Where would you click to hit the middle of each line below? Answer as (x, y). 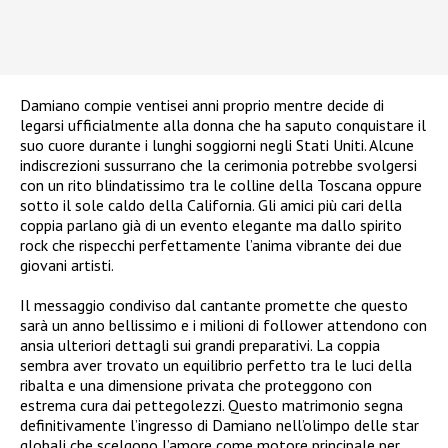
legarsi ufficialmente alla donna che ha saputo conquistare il (223, 125)
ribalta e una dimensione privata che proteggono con (196, 385)
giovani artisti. (67, 265)
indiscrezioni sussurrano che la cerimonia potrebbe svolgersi (218, 165)
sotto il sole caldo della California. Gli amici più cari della (211, 205)
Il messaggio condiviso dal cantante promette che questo (214, 305)
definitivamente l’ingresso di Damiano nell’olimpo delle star (219, 425)
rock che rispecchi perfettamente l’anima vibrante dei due (211, 245)
